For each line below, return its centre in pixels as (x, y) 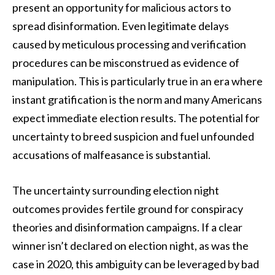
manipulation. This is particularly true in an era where (137, 81)
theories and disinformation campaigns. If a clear (127, 227)
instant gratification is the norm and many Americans (137, 99)
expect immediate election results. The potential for (136, 118)
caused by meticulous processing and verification (129, 44)
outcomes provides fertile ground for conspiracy (128, 208)
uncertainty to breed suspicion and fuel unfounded (133, 136)
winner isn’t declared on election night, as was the (130, 245)
